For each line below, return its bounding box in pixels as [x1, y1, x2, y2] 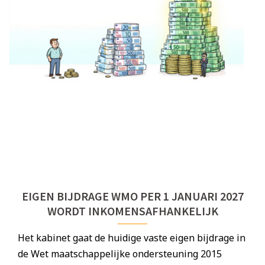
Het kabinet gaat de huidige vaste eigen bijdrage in [18, 231, 245, 245]
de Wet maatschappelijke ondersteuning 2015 [18, 247, 222, 261]
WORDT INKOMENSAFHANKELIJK [47, 203, 218, 219]
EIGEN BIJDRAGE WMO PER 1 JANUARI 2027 [21, 189, 244, 204]
